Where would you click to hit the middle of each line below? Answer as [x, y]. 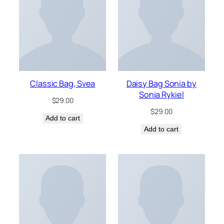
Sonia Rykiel [161, 94]
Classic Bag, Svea [63, 83]
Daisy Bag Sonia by [161, 83]
